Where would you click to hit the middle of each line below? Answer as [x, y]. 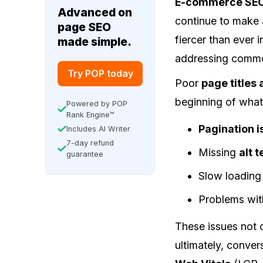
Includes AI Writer [99, 129]
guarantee [85, 154]
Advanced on [95, 12]
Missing [219, 152]
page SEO [85, 27]
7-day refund [90, 143]
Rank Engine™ [91, 114]
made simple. [95, 41]
